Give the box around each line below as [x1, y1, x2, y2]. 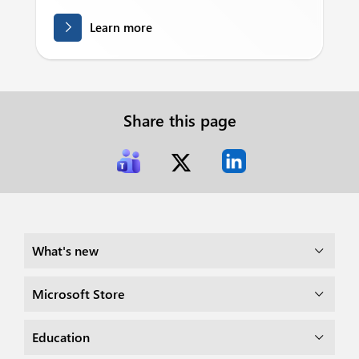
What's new [44, 242, 99, 259]
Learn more [90, 19, 152, 35]
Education [38, 329, 90, 345]
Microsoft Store [44, 285, 125, 302]
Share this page [123, 109, 236, 131]
